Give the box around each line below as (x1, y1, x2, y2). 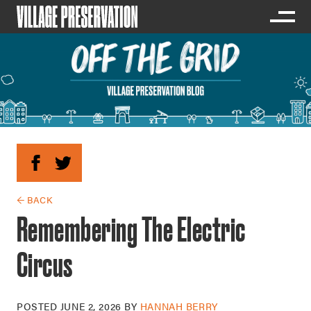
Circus (17, 246, 73, 283)
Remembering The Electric (17, 210, 246, 248)
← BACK (17, 193, 53, 206)
